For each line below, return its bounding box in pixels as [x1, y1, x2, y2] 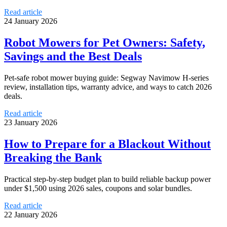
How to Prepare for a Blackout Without [4, 137, 211, 150]
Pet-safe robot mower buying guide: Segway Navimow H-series [4, 73, 209, 82]
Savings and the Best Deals [4, 50, 142, 63]
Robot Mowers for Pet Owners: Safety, [4, 36, 205, 50]
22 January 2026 [4, 210, 57, 219]
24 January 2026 [4, 17, 57, 26]
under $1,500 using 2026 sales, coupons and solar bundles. [4, 183, 192, 193]
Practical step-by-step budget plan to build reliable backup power [4, 174, 211, 183]
